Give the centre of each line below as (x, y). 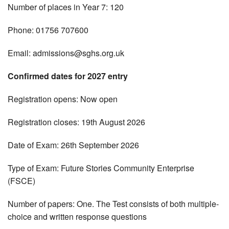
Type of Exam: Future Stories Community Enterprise (101, 168)
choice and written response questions (77, 217)
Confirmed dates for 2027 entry (68, 76)
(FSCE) (21, 181)
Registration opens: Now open (63, 99)
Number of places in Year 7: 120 (66, 7)
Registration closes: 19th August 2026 (76, 122)
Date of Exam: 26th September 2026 (73, 145)
